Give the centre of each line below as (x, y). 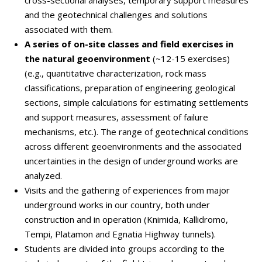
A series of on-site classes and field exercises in (129, 44)
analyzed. (44, 175)
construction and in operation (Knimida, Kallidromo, (127, 219)
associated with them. (69, 29)
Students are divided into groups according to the (125, 249)
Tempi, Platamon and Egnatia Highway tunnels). (120, 234)
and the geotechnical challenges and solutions (116, 15)
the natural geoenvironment (88, 58)
